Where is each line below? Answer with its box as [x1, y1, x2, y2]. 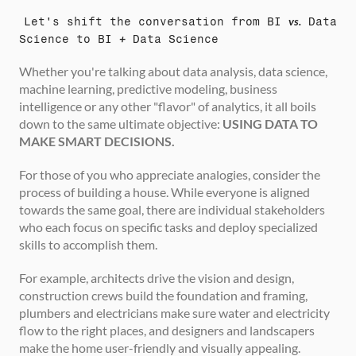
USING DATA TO [222, 116, 318, 131]
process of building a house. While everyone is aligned [19, 184, 310, 199]
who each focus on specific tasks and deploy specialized [19, 219, 318, 234]
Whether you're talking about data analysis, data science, [19, 64, 327, 79]
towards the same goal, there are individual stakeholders [19, 202, 325, 217]
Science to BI [19, 32, 119, 46]
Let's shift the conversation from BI [23, 14, 288, 29]
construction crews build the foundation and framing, [19, 288, 308, 303]
